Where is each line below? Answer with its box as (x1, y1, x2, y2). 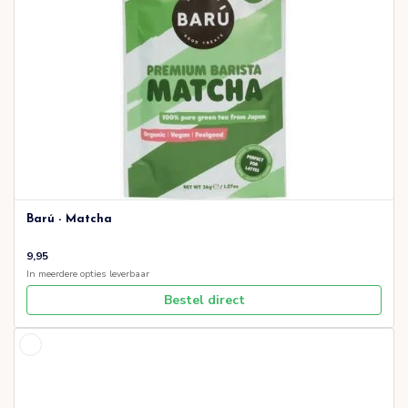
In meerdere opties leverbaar (26, 267, 149, 280)
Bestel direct (163, 291, 245, 310)
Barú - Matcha (26, 213, 112, 226)
